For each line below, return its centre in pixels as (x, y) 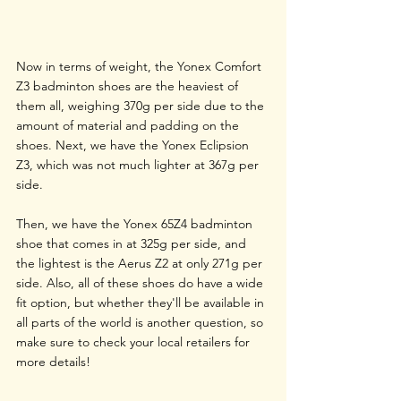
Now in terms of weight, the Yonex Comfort (141, 66)
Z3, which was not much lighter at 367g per (139, 164)
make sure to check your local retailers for (135, 341)
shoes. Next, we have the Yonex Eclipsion (134, 145)
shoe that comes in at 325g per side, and (133, 243)
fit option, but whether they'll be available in (142, 302)
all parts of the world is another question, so (141, 322)
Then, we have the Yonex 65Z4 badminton (136, 223)
